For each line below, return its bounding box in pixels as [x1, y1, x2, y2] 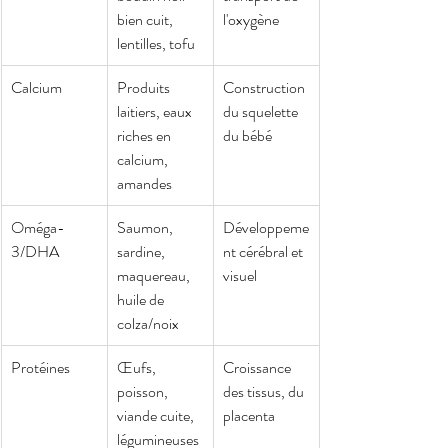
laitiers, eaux [117, 99, 195, 123]
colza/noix [117, 311, 179, 335]
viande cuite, [117, 403, 197, 427]
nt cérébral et [223, 239, 306, 263]
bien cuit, [117, 7, 176, 31]
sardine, [117, 239, 168, 263]
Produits [117, 75, 173, 99]
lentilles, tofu [117, 31, 195, 55]
